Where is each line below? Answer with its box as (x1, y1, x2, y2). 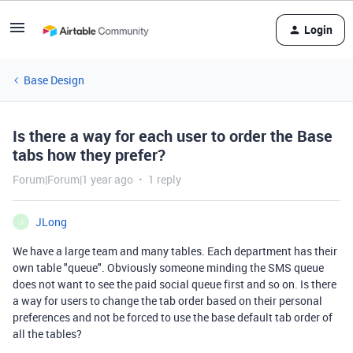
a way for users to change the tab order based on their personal (13, 293, 322, 308)
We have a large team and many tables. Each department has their (13, 243, 337, 258)
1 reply (148, 172, 181, 187)
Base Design (24, 72, 84, 87)
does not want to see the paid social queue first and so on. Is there (13, 277, 336, 292)
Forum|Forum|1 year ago (13, 172, 133, 187)
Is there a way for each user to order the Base (13, 125, 333, 147)
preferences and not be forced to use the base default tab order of (13, 310, 333, 325)
